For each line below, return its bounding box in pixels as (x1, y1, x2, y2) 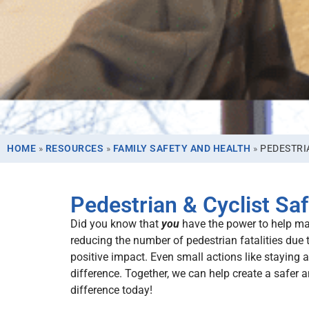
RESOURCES (45, 143, 103, 154)
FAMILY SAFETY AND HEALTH (112, 143, 251, 154)
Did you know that (70, 217, 161, 231)
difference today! (70, 283, 152, 297)
